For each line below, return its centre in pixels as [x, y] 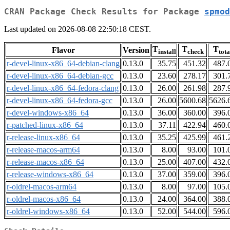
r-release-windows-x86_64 [50, 175]
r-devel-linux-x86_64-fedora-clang [63, 88]
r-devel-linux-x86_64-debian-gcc [60, 76]
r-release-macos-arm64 [43, 150]
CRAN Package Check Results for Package [104, 12]
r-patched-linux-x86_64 [45, 125]
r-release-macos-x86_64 [45, 162]
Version [136, 50]
